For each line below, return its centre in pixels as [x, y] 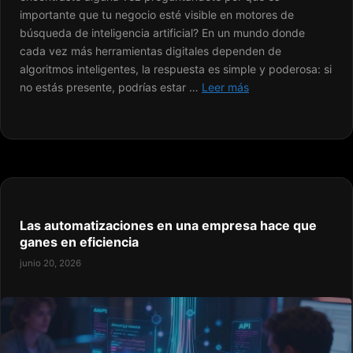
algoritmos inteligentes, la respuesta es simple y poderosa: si [176, 69]
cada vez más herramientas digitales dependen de [150, 51]
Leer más [225, 87]
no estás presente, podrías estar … [111, 87]
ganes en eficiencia [79, 242]
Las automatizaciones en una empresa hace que [168, 226]
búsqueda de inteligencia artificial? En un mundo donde [162, 33]
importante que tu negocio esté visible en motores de [157, 15]
